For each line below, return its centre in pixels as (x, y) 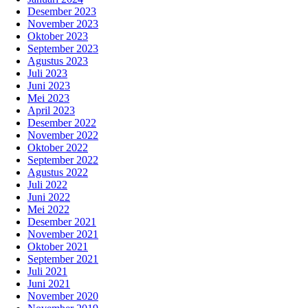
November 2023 (63, 24)
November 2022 (63, 135)
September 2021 (63, 259)
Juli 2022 (47, 185)
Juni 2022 (49, 197)
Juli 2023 (47, 74)
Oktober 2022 (58, 148)
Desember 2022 (62, 123)
